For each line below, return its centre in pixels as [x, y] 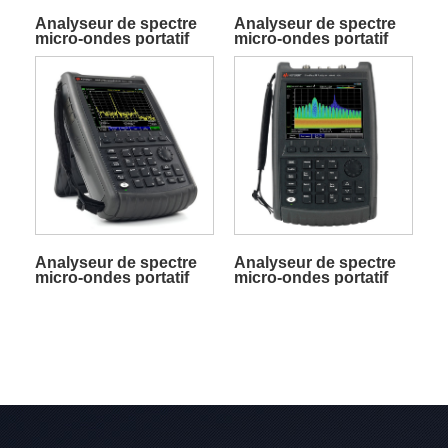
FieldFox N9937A [298, 292]
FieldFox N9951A [99, 292]
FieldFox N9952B [99, 53]
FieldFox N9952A [298, 53]
